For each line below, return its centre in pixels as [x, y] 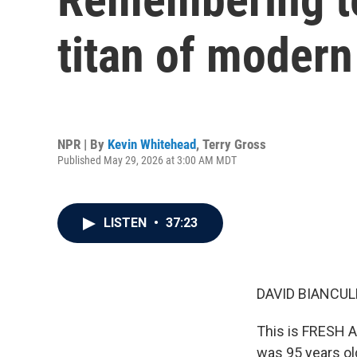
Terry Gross [234, 144]
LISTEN [127, 223]
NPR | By [82, 144]
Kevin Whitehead [152, 144]
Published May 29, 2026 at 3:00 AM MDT [147, 160]
